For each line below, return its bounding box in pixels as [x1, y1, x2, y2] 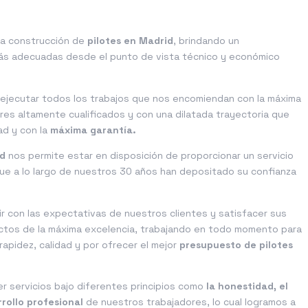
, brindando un [173, 34, 239, 47]
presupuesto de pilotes [179, 238, 293, 251]
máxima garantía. [50, 123, 136, 136]
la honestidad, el [206, 279, 288, 292]
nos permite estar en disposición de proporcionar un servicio [5, 149, 294, 162]
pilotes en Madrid [87, 34, 173, 47]
